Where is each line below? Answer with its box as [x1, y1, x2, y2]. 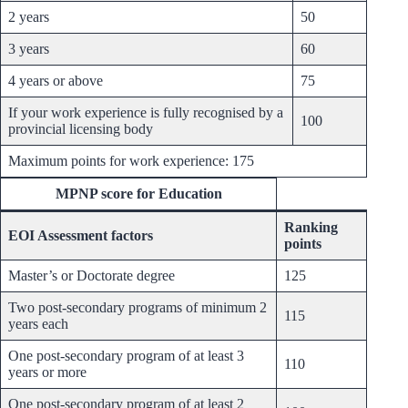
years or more [8, 364, 87, 381]
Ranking [284, 219, 338, 236]
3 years [8, 41, 49, 57]
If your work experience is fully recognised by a [8, 105, 283, 121]
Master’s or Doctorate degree [8, 268, 175, 284]
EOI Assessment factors [8, 228, 153, 244]
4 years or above [8, 73, 103, 89]
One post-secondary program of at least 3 [8, 348, 244, 364]
